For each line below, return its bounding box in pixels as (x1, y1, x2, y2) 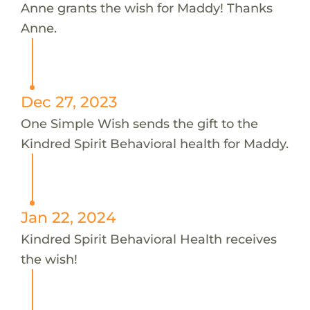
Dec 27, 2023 (20, 92, 118, 111)
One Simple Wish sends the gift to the (20, 115, 258, 131)
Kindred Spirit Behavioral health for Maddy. (20, 135, 289, 152)
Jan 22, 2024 (20, 208, 116, 226)
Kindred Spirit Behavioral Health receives (20, 230, 277, 247)
